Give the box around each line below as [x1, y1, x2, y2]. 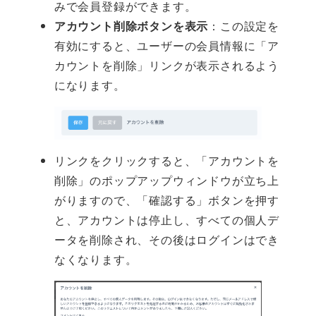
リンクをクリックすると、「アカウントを [54, 152, 279, 169]
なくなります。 [54, 251, 138, 268]
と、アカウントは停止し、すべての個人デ [54, 212, 279, 229]
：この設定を [208, 18, 280, 35]
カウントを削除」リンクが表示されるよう [54, 57, 279, 74]
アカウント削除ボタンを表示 [54, 18, 209, 35]
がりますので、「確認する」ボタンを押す [54, 192, 279, 209]
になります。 [54, 77, 126, 94]
